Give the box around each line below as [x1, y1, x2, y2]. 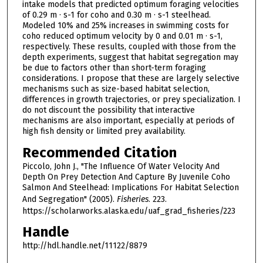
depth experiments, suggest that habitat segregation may [22, 52, 238, 62]
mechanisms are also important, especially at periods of [22, 115, 234, 126]
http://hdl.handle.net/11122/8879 [22, 241, 147, 251]
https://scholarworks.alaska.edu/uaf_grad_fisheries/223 [22, 205, 235, 216]
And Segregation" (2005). [22, 194, 117, 204]
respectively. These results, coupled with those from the [22, 41, 236, 52]
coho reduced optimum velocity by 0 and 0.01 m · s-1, [22, 31, 222, 41]
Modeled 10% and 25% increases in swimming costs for [22, 20, 229, 31]
